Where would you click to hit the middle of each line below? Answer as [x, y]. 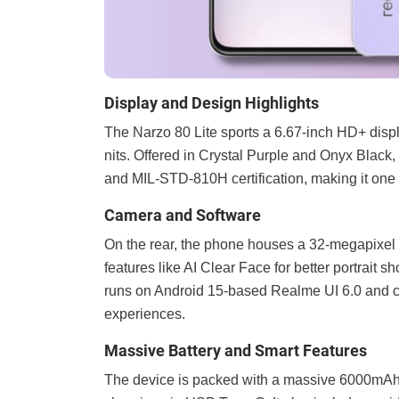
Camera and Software [183, 215]
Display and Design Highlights [212, 102]
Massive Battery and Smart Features [236, 350]
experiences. [145, 313]
